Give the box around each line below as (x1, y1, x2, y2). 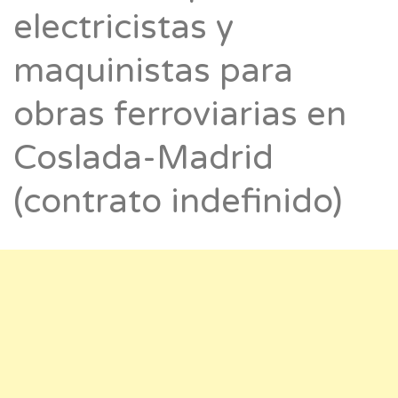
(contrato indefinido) (13, 181, 342, 223)
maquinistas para (13, 51, 293, 92)
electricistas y (13, 7, 234, 49)
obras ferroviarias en (13, 94, 346, 136)
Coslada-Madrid (13, 138, 274, 179)
